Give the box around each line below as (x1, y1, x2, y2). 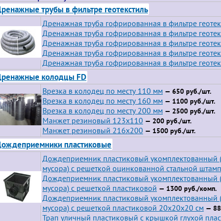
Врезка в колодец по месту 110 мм (42, 86, 163, 96)
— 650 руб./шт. (163, 87, 211, 96)
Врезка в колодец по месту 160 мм (42, 96, 163, 106)
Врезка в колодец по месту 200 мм (42, 106, 163, 115)
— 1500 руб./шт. (143, 126, 195, 135)
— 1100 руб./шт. (163, 97, 215, 106)
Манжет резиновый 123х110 (42, 115, 143, 125)
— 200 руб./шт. (143, 116, 191, 125)
